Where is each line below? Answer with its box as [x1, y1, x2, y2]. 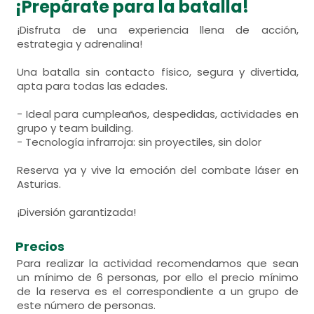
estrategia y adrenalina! [17, 36, 143, 51]
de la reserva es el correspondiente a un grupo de [17, 284, 299, 299]
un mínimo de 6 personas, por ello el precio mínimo [17, 270, 299, 285]
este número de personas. [17, 298, 156, 313]
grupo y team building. [17, 121, 134, 135]
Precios [15, 238, 65, 255]
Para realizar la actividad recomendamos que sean [17, 256, 299, 271]
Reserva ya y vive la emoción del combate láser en [17, 163, 299, 177]
